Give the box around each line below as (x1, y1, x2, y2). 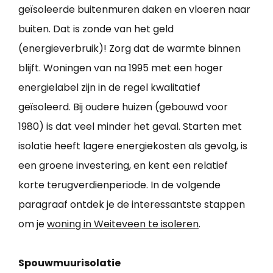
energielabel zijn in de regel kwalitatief (18, 80, 200, 95)
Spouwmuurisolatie (18, 256, 121, 271)
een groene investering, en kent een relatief (18, 158, 228, 173)
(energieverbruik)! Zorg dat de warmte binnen (18, 41, 241, 56)
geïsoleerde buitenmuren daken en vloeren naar (18, 2, 250, 17)
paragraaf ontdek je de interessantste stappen (18, 197, 245, 212)
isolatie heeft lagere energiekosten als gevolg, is (18, 139, 247, 154)
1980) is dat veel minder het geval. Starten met (18, 119, 242, 134)
